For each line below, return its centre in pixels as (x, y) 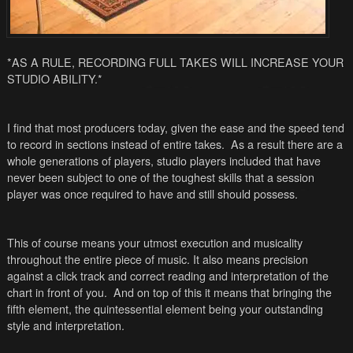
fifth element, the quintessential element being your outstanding (165, 309)
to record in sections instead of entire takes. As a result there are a (175, 144)
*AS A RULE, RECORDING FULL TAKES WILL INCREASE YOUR (175, 62)
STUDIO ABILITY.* (54, 79)
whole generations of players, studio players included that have (163, 161)
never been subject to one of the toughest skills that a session (160, 177)
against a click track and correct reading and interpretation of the (167, 276)
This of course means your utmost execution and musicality (154, 243)
